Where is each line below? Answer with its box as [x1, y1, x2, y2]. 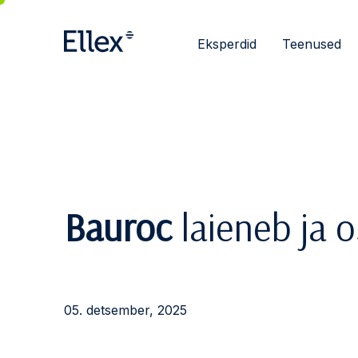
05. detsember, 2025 [64, 302, 187, 318]
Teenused [282, 36, 341, 52]
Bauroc [64, 203, 172, 251]
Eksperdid [197, 36, 257, 52]
